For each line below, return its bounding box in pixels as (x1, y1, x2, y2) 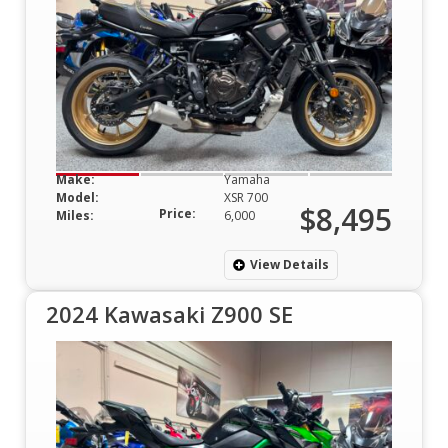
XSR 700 (224, 188, 268, 206)
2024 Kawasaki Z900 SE (46, 298, 293, 329)
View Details (250, 255, 329, 273)
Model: (56, 188, 99, 206)
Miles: (56, 206, 94, 224)
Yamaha (224, 170, 270, 188)
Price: (159, 204, 196, 222)
